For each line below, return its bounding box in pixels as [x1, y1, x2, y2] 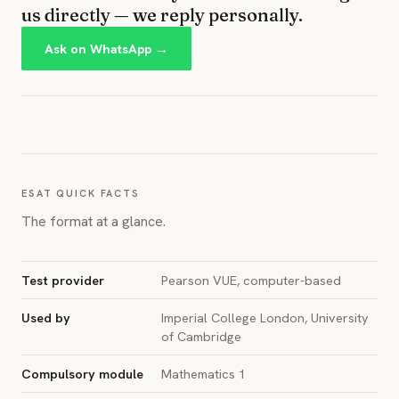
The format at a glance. [21, 212, 166, 231]
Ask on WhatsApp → [45, 40, 168, 57]
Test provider [21, 272, 104, 289]
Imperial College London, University [161, 309, 369, 326]
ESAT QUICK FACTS [21, 187, 140, 199]
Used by [21, 309, 70, 326]
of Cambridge [161, 328, 241, 345]
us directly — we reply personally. [21, 4, 303, 26]
